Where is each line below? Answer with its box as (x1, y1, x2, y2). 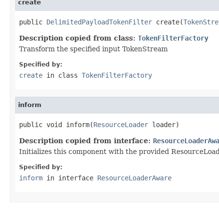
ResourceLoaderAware (97, 174, 172, 182)
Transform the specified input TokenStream (19, 44, 168, 53)
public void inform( (19, 120, 93, 129)
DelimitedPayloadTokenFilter (46, 18, 152, 26)
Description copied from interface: (19, 136, 153, 145)
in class (43, 71, 82, 79)
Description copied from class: (19, 34, 138, 42)
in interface (43, 174, 97, 182)
